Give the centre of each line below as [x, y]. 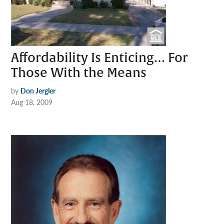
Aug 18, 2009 [32, 102]
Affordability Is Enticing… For [100, 58]
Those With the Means [79, 73]
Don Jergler [38, 90]
